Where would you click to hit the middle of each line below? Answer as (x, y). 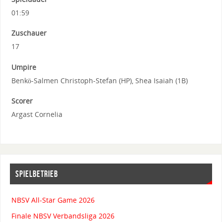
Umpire (24, 67)
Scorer (22, 101)
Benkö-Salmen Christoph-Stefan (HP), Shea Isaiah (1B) (99, 80)
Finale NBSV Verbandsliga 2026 (63, 216)
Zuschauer (29, 33)
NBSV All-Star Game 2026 (53, 200)
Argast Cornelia (37, 114)
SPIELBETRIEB (36, 174)
